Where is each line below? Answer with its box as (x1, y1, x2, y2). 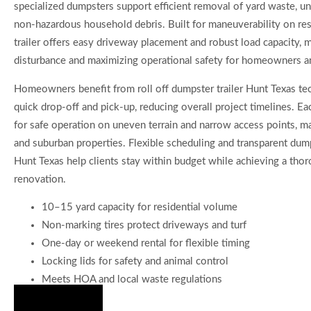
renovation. (14, 174, 66, 185)
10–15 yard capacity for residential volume (42, 202, 237, 213)
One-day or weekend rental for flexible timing (42, 238, 250, 249)
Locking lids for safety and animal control (42, 256, 228, 267)
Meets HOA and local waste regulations (42, 274, 222, 285)
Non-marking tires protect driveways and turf (42, 220, 246, 231)
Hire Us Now (31, 293, 86, 303)
